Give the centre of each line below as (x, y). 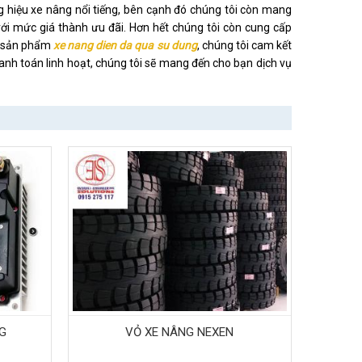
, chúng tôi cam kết (244, 45)
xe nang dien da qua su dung (125, 45)
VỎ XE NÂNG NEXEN (180, 333)
